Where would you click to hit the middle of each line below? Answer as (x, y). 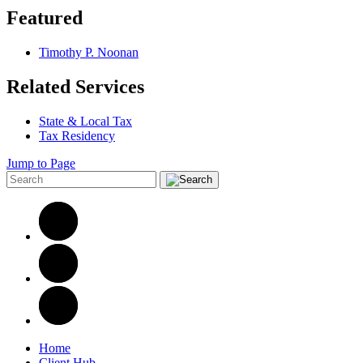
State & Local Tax (85, 121)
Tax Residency (77, 135)
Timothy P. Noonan (89, 52)
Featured (45, 17)
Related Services (75, 86)
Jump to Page (41, 163)
